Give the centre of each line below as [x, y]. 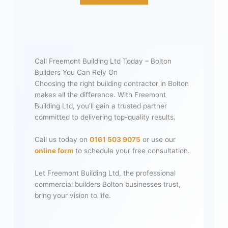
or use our [158, 140]
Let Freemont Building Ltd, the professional [105, 173]
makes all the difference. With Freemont [101, 95]
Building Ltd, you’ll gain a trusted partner [101, 106]
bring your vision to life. [73, 195]
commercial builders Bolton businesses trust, [108, 184]
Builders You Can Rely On [76, 73]
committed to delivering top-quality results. [105, 117]
